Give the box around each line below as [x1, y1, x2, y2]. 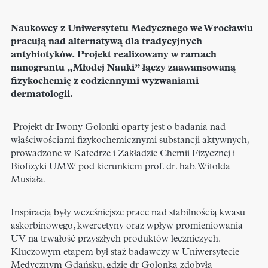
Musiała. [11, 175, 46, 185]
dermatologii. [11, 90, 74, 100]
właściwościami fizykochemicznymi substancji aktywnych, [11, 136, 249, 146]
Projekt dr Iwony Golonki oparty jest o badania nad [13, 123, 226, 133]
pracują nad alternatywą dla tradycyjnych [11, 37, 202, 47]
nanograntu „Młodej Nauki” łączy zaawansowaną [11, 63, 236, 74]
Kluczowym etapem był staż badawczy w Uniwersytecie [11, 248, 239, 258]
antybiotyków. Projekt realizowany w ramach [11, 50, 217, 60]
